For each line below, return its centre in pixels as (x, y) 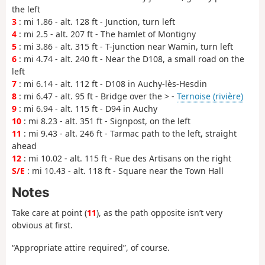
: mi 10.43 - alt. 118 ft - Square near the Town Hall (124, 170)
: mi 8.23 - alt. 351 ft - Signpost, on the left (106, 121)
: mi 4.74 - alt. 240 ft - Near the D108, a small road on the (130, 59)
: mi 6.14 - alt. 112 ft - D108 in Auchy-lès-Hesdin (112, 83)
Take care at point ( (49, 212)
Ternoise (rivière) (210, 96)
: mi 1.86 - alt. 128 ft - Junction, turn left (96, 21)
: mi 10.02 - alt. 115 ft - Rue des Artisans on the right (126, 158)
